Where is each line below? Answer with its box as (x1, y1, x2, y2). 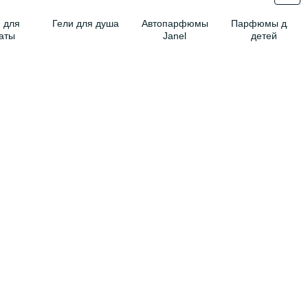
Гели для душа (52, 18, 119, 29)
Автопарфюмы (141, 18, 208, 29)
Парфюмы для (230, 18, 298, 29)
